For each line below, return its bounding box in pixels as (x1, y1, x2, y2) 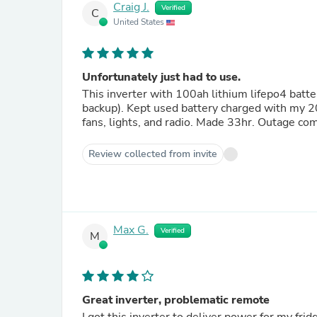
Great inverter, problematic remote (82, 292, 270, 308)
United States (113, 16, 166, 28)
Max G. (113, 222, 149, 238)
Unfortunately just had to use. (82, 69, 241, 85)
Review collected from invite (88, 147, 217, 161)
